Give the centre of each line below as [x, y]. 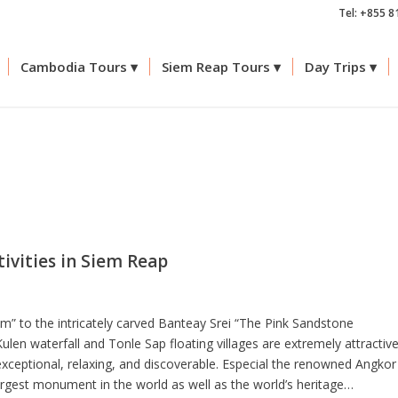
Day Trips [335, 67]
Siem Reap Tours [216, 67]
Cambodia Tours [74, 67]
